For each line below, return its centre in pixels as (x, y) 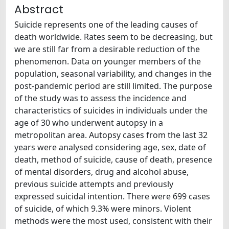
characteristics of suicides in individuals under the (111, 110)
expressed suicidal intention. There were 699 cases (112, 196)
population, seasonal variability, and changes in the (113, 73)
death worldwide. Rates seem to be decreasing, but (113, 37)
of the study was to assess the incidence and (100, 98)
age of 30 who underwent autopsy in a (89, 122)
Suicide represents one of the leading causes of (106, 24)
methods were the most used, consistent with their (113, 221)
